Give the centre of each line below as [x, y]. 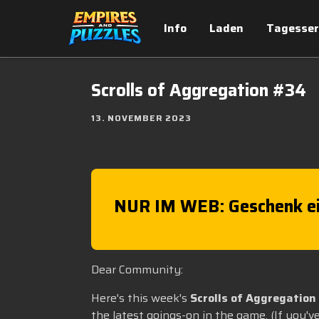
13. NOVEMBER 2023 [141, 118]
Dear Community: [137, 270]
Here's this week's [141, 298]
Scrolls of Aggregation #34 [199, 90]
